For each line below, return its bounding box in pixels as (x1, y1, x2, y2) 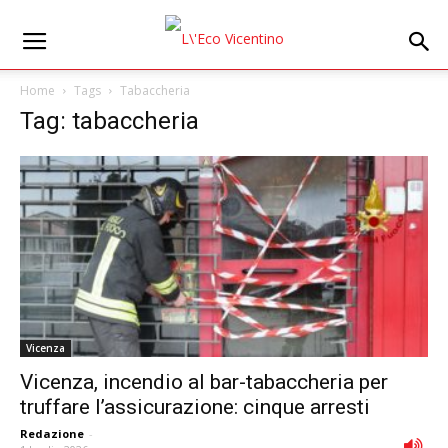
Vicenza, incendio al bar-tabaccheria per (20, 370, 388, 395)
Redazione (20, 426, 84, 442)
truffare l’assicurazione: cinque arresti (20, 395, 370, 420)
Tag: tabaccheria (20, 107, 199, 135)
